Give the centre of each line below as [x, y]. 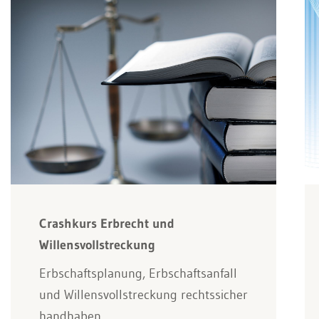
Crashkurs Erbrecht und [107, 223]
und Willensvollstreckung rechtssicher [143, 294]
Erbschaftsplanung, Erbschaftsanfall [138, 273]
